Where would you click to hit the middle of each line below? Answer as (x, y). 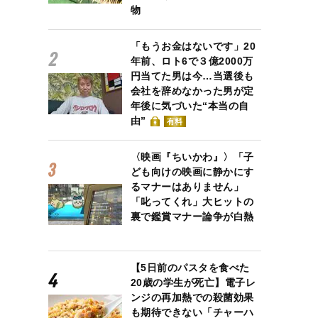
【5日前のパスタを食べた (190, 268)
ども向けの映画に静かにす (192, 172)
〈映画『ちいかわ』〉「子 (192, 157)
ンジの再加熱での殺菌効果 (192, 297)
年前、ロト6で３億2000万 (192, 61)
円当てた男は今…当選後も (192, 76)
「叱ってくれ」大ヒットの (192, 202)
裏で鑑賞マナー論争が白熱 (192, 216)
